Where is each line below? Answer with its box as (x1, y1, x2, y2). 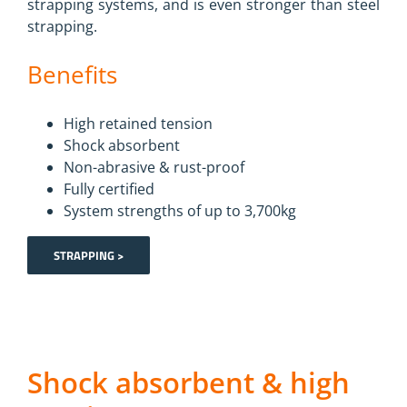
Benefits (27, 57, 117, 91)
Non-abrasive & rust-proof (64, 156, 244, 177)
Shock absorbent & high (27, 362, 350, 402)
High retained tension (64, 113, 213, 134)
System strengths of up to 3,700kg (64, 200, 296, 221)
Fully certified (64, 178, 154, 199)
